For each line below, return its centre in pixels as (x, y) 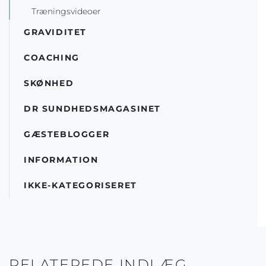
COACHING (52, 58)
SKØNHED (49, 83)
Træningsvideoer (66, 12)
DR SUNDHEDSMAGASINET (92, 109)
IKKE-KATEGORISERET (80, 186)
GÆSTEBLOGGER (67, 134)
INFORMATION (61, 160)
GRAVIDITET (55, 32)
